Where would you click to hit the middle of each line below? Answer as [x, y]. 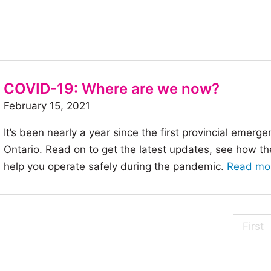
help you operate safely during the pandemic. [115, 167]
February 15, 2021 [47, 106]
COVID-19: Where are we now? [112, 89]
